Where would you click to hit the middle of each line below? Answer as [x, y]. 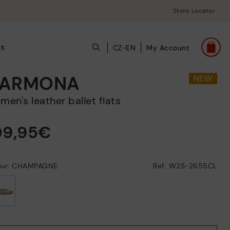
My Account [168, 47]
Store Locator [194, 11]
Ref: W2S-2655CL [185, 166]
